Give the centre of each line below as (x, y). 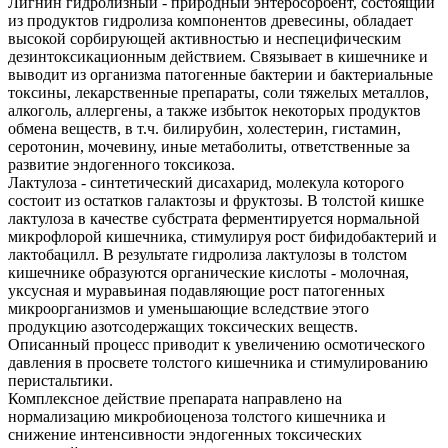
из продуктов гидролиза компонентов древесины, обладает (210, 21)
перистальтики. (60, 381)
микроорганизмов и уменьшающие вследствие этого (188, 309)
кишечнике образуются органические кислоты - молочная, (208, 273)
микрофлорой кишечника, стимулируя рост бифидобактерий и (222, 237)
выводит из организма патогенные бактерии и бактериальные (220, 75)
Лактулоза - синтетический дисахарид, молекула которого (206, 183)
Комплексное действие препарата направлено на (175, 399)
